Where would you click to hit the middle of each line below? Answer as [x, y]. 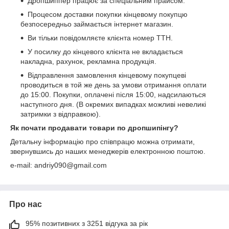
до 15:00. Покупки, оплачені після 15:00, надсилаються [113, 95]
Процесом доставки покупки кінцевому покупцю [108, 15]
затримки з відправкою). [61, 114]
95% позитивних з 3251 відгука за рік [87, 224]
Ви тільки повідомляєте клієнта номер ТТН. [100, 38]
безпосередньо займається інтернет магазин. [97, 24]
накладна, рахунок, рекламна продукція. [88, 62]
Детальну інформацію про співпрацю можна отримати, [102, 142]
